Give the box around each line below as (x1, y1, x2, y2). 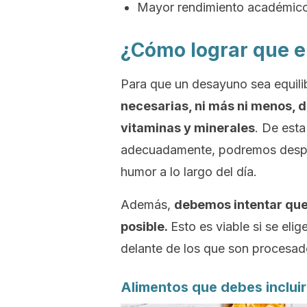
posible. (121, 219, 171, 234)
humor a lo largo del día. (121, 164, 257, 179)
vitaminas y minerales (121, 121, 255, 135)
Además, (121, 197, 174, 212)
